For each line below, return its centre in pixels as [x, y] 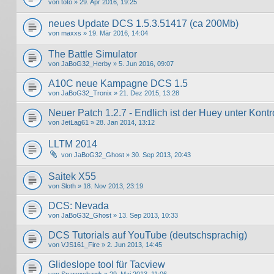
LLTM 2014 [73, 144]
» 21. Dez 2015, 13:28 [146, 93]
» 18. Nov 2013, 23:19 [109, 186]
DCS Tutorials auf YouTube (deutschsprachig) [148, 235]
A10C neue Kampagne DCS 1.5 [118, 84]
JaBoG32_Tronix [87, 93]
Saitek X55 [72, 176]
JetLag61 [75, 123]
